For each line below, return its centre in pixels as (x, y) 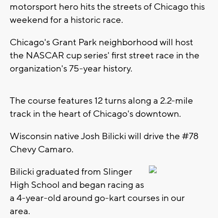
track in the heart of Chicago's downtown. (95, 114)
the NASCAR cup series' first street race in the (105, 55)
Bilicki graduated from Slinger (71, 172)
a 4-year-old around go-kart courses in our (97, 198)
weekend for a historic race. (66, 20)
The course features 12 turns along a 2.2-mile (101, 100)
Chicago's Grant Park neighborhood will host (101, 42)
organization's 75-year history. (71, 68)
